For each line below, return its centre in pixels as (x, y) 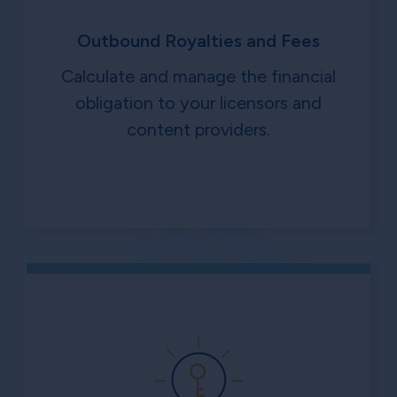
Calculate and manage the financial (198, 77)
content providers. (198, 130)
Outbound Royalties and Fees (198, 41)
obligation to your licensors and (198, 103)
